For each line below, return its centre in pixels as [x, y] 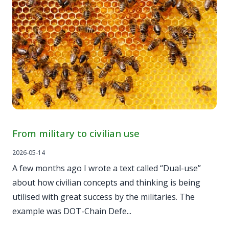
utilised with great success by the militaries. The [104, 197]
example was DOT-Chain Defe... [72, 211]
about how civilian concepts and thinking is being [106, 183]
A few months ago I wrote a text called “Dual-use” [107, 168]
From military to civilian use [76, 133]
